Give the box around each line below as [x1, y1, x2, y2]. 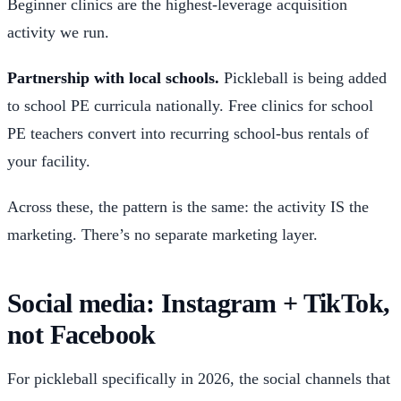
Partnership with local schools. [7, 68, 219, 87]
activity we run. [7, 22, 109, 41]
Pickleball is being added [219, 68, 387, 87]
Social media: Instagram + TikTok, [7, 288, 390, 318]
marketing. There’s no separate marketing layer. [7, 225, 318, 243]
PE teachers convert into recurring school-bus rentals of [7, 124, 369, 142]
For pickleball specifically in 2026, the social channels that [7, 369, 390, 388]
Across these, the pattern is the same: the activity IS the [7, 197, 369, 216]
